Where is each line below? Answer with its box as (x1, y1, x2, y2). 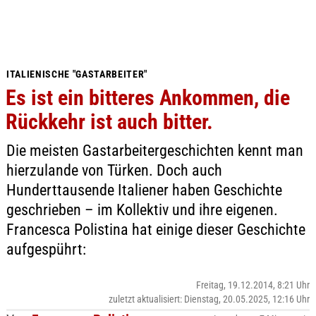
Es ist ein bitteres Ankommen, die (5, 85, 290, 110)
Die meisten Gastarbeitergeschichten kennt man (6, 142, 303, 159)
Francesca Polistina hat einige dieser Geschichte (6, 221, 305, 238)
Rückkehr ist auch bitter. (5, 109, 213, 134)
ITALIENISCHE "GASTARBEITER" (6, 68, 147, 80)
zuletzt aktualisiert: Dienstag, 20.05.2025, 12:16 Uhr (109, 293, 310, 305)
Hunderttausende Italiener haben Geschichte (6, 181, 282, 199)
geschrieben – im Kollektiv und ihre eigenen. (6, 201, 278, 219)
